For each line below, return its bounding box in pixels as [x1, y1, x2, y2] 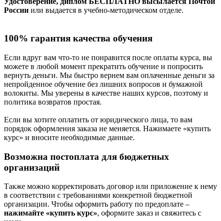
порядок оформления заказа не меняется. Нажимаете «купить [4, 124, 211, 133]
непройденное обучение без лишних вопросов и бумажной [4, 79, 203, 88]
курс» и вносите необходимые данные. [4, 133, 135, 142]
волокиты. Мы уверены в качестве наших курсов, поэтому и [4, 88, 208, 97]
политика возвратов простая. [4, 97, 102, 106]
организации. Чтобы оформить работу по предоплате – [4, 200, 189, 209]
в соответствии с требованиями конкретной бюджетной [4, 191, 192, 200]
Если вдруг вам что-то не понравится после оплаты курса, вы [4, 53, 212, 62]
